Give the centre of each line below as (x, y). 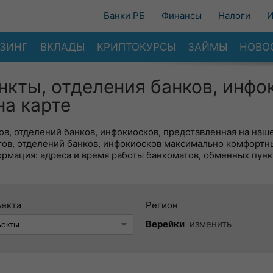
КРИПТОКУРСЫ (136, 47)
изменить (211, 224)
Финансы (182, 16)
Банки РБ (124, 16)
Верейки (165, 224)
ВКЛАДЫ (62, 47)
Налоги (234, 16)
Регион (162, 205)
